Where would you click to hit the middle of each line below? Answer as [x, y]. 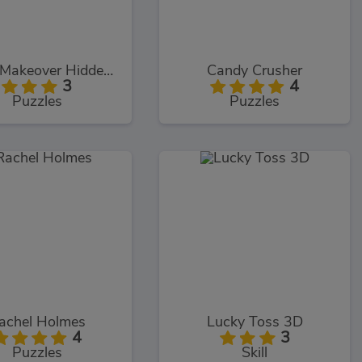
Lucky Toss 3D [255, 323]
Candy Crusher [255, 71]
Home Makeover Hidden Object [108, 71]
